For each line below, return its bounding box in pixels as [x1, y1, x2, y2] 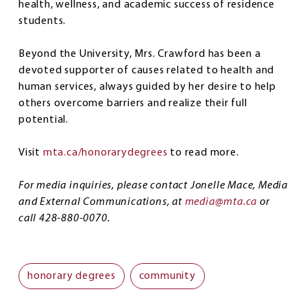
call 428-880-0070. [19, 213, 113, 225]
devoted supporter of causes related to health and [19, 65, 275, 77]
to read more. [167, 147, 245, 159]
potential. [19, 114, 71, 126]
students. [19, 16, 69, 27]
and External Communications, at [19, 197, 185, 208]
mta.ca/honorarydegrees [42, 147, 168, 159]
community [138, 271, 196, 282]
